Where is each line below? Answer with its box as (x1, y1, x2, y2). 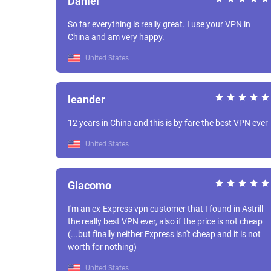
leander (68, 93, 105, 106)
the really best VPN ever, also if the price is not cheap (68, 217, 263, 226)
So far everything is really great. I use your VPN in (68, 19, 187, 29)
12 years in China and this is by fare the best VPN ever (68, 118, 268, 128)
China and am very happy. (68, 32, 165, 42)
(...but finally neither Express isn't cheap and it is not (68, 229, 261, 239)
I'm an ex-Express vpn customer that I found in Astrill (68, 204, 263, 214)
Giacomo (68, 179, 111, 192)
